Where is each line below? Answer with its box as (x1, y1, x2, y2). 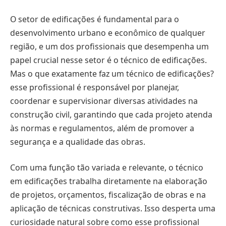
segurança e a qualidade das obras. (10, 136, 145, 147)
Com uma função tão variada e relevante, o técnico (10, 162, 203, 174)
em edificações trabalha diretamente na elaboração (10, 176, 207, 187)
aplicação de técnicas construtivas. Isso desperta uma (10, 203, 215, 214)
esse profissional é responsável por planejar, (10, 81, 179, 93)
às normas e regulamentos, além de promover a (10, 122, 194, 134)
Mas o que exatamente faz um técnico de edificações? (10, 68, 214, 79)
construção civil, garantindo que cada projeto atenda (10, 108, 212, 120)
